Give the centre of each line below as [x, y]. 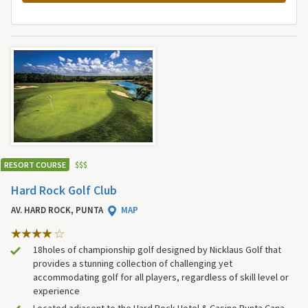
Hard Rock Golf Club [64, 190]
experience [56, 290]
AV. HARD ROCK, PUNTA [58, 210]
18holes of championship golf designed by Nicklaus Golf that [157, 249]
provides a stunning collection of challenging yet [133, 263]
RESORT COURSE [35, 164]
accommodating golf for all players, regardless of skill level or [161, 277]
